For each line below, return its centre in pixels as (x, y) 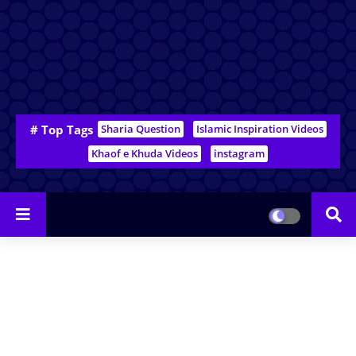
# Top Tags (61, 129)
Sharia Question (140, 129)
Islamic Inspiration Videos (259, 129)
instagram (239, 153)
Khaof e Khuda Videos (145, 153)
